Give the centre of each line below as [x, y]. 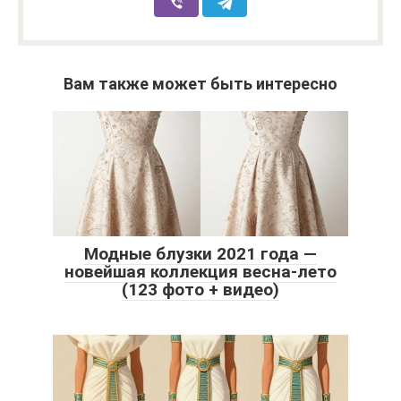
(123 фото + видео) [200, 290]
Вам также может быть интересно [200, 84]
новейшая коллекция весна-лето [200, 272]
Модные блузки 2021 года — [200, 254]
